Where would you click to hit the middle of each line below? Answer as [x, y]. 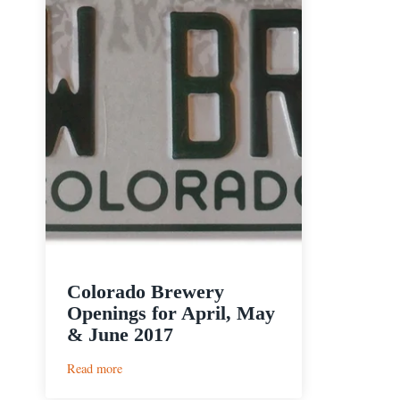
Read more [95, 369]
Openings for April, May [171, 313]
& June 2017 [120, 335]
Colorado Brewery [146, 292]
